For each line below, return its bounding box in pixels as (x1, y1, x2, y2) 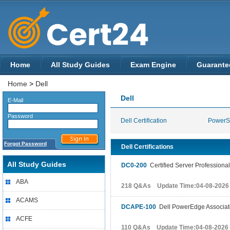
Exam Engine (130, 61, 176, 69)
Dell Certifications (121, 143, 174, 150)
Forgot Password (4, 141, 47, 146)
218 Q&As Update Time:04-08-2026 (121, 182, 229, 189)
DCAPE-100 (121, 203, 156, 210)
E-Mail (3, 97, 23, 103)
